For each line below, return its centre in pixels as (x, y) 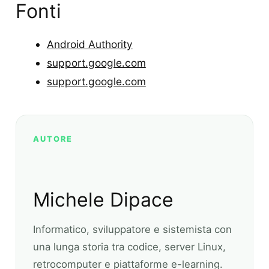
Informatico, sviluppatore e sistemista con (132, 229)
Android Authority (89, 44)
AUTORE (53, 139)
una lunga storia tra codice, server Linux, (129, 246)
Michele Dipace (103, 199)
